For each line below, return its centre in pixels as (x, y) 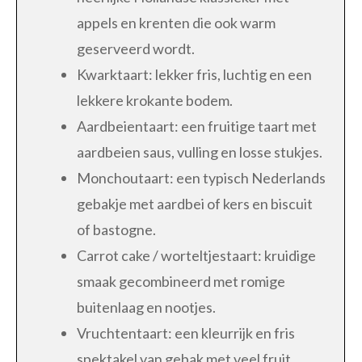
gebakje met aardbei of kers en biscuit (195, 203)
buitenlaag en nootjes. (146, 307)
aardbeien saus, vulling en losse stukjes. (200, 152)
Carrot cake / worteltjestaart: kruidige (196, 255)
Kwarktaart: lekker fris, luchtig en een (194, 74)
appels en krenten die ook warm (176, 22)
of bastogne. (116, 229)
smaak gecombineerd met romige (181, 281)
